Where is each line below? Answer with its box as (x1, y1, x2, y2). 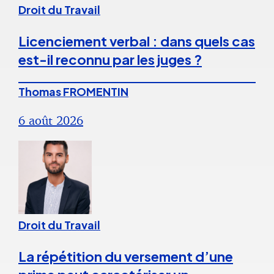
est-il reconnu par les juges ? (18, 51, 202, 68)
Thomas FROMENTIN (18, 84, 128, 99)
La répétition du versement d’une (18, 248, 233, 265)
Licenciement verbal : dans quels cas (18, 32, 255, 50)
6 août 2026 (18, 113, 83, 128)
